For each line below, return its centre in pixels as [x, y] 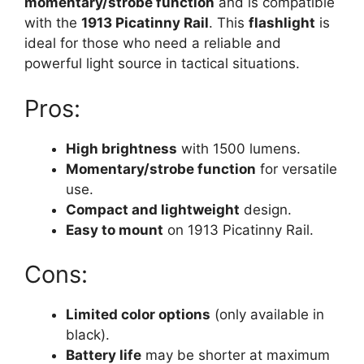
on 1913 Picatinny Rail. [238, 230]
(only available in [267, 314]
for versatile [297, 169]
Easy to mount [115, 230]
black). [88, 335]
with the [53, 23]
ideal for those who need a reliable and [153, 43]
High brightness [121, 148]
